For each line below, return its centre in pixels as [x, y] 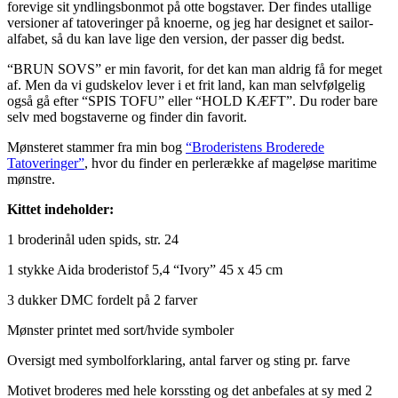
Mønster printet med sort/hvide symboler [120, 330]
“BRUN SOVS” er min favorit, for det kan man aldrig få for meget [195, 68]
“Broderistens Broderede [255, 147]
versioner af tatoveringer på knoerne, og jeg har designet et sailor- [190, 22]
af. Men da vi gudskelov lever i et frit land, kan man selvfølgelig [186, 84]
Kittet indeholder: [60, 209]
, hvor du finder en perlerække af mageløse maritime [231, 163]
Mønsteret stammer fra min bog [96, 147]
